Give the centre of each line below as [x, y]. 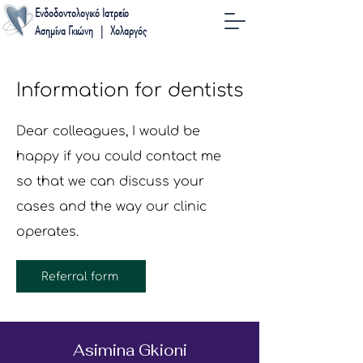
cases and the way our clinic [111, 207]
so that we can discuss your [110, 181]
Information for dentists [130, 90]
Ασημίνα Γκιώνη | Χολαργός [91, 31]
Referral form [79, 276]
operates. [47, 232]
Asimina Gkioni [130, 350]
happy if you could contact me [119, 156]
